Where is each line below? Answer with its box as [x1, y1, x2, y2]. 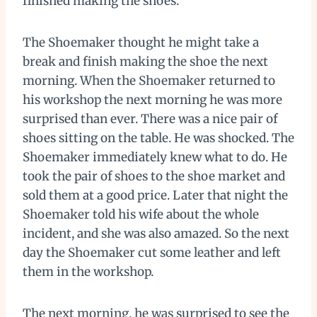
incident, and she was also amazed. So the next [23, 225, 289, 241]
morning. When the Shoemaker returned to [23, 72, 275, 88]
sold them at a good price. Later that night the [23, 187, 288, 203]
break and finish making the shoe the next [23, 53, 268, 69]
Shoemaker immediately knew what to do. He [23, 149, 287, 165]
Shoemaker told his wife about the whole [23, 206, 259, 222]
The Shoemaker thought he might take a [23, 34, 259, 50]
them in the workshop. [23, 263, 154, 279]
